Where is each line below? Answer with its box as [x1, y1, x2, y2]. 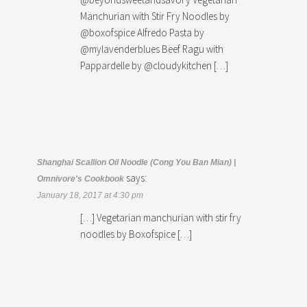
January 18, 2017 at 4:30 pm [37, 190, 144, 200]
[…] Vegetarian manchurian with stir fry [80, 210, 242, 224]
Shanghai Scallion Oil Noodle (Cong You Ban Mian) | [37, 157, 236, 167]
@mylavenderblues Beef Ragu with [80, 42, 224, 56]
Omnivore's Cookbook [37, 173, 125, 184]
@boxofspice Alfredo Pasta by [80, 25, 205, 39]
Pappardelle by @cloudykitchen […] [80, 58, 229, 72]
